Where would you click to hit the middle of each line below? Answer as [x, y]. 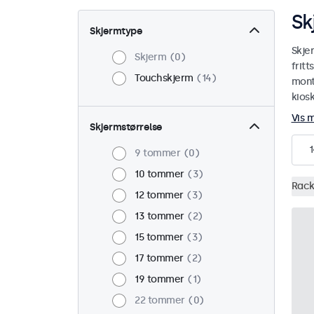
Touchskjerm [164, 78]
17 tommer [159, 259]
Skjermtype [116, 32]
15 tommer [159, 238]
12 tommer [159, 196]
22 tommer [160, 301]
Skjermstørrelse [126, 128]
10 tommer [159, 175]
